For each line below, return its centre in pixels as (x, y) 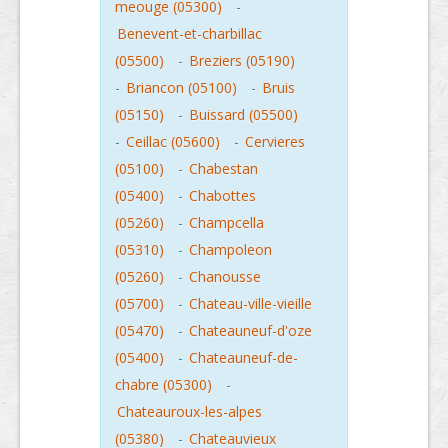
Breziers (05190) (242, 60)
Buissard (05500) (243, 114)
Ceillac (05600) (173, 141)
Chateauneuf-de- (243, 357)
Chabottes (222, 195)
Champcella (226, 222)
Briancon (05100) (181, 87)
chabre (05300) (163, 384)
